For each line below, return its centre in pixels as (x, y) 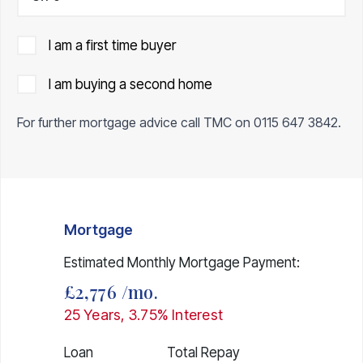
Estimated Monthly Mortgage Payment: (181, 262)
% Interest (190, 314)
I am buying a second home (130, 84)
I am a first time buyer (112, 45)
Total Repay (203, 352)
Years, (104, 314)
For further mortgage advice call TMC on (135, 122)
